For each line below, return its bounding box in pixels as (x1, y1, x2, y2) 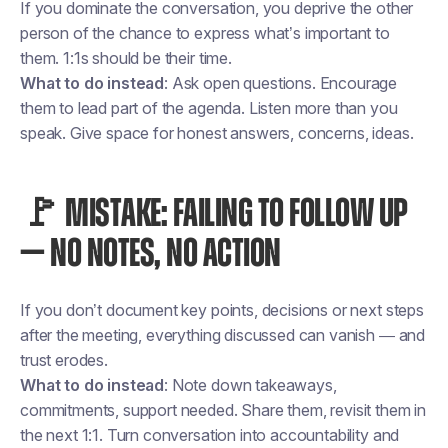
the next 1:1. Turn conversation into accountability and (20, 425, 400, 445)
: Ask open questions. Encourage (164, 73, 398, 93)
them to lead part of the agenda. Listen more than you (20, 98, 398, 118)
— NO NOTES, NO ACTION (20, 234, 281, 274)
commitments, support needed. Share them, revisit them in (20, 400, 427, 420)
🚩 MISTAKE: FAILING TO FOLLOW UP (20, 194, 408, 234)
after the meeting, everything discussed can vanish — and (20, 325, 426, 345)
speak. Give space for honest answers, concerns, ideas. (20, 123, 414, 143)
